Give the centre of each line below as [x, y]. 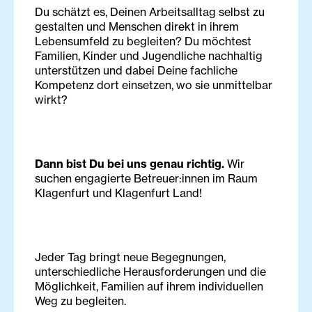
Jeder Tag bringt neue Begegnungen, [130, 257]
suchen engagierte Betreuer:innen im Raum [146, 179]
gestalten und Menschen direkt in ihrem [137, 27]
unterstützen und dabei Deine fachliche [136, 71]
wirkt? [51, 100]
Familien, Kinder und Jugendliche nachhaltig [149, 56]
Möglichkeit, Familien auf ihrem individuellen [149, 287]
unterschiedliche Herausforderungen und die [150, 272]
